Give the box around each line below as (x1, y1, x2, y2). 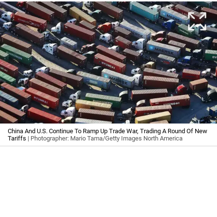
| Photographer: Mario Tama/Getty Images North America (26, 135, 183, 142)
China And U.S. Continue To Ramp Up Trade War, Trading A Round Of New (8, 127, 207, 135)
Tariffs (8, 135, 26, 142)
